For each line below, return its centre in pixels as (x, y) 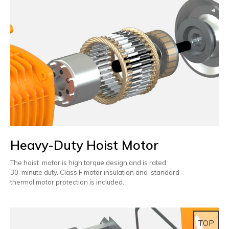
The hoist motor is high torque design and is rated (90, 162)
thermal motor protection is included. (67, 182)
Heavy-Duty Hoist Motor (84, 145)
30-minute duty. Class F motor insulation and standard (96, 172)
